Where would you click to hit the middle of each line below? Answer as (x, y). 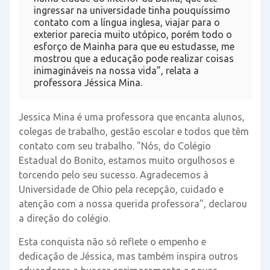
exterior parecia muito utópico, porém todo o (133, 34)
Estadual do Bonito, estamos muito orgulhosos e (127, 160)
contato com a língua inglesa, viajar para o (127, 22)
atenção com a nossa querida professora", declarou (133, 203)
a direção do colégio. (64, 218)
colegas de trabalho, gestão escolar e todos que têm (134, 131)
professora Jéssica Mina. (88, 82)
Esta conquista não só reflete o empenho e (112, 241)
